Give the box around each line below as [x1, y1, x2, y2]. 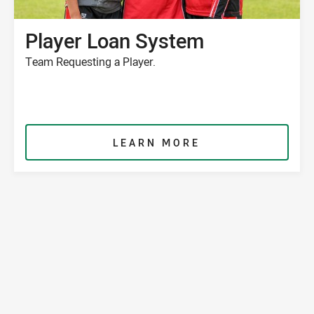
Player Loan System [25, 27, 204, 55]
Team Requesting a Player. [25, 54, 156, 70]
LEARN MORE [113, 136, 201, 150]
